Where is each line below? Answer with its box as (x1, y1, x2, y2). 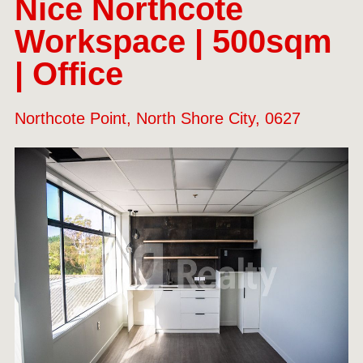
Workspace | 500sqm (15, 23, 332, 60)
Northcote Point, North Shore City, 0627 (15, 109, 301, 128)
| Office (15, 56, 123, 92)
